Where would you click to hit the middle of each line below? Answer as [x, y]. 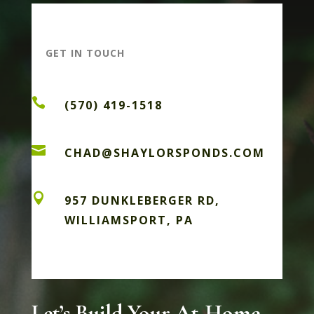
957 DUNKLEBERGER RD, [142, 200]
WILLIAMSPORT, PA [129, 220]
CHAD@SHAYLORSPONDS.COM [164, 152]
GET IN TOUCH [85, 53]
